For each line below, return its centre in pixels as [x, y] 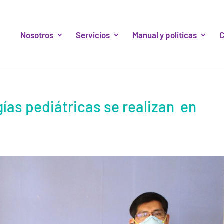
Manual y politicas [164, 35]
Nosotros [37, 35]
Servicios [93, 35]
